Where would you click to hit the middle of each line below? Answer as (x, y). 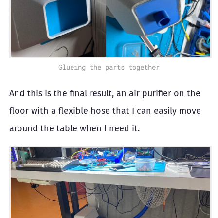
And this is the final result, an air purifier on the (105, 94)
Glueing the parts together (109, 67)
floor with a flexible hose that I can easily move (105, 111)
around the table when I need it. (74, 129)
